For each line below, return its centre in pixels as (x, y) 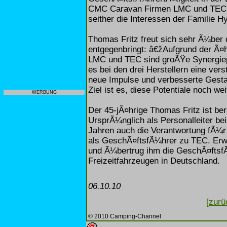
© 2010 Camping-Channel (125, 216)
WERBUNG (44, 92)
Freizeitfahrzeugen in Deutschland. (154, 161)
